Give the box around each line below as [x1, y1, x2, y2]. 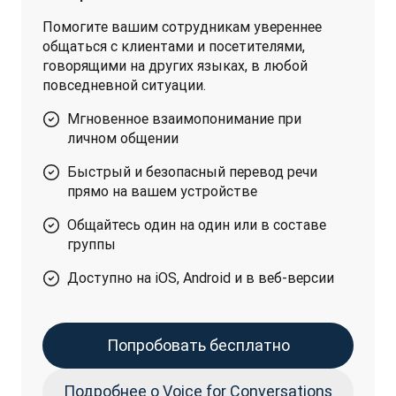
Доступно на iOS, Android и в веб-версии [67, 269, 334, 286]
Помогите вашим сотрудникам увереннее [42, 18, 322, 35]
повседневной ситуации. [42, 76, 206, 94]
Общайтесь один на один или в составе [67, 216, 326, 233]
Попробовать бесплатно [106, 335, 290, 355]
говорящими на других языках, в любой [42, 57, 308, 74]
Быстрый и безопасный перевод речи [67, 163, 317, 180]
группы [67, 235, 116, 253]
